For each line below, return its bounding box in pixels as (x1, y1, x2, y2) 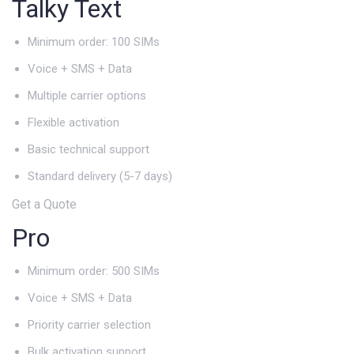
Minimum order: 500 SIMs (28, 263, 160, 278)
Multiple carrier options (28, 88, 146, 103)
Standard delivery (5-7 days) (28, 168, 172, 183)
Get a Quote (12, 196, 77, 212)
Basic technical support (28, 141, 149, 156)
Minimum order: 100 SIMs (28, 34, 160, 49)
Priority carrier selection (28, 317, 151, 332)
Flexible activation (28, 115, 119, 130)
